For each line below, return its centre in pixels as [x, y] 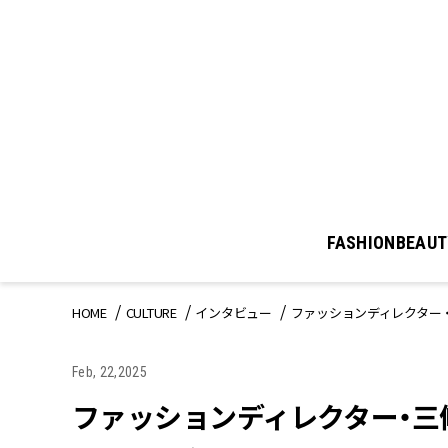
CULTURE [151, 313]
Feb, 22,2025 [109, 372]
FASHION [361, 243]
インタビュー [233, 313]
